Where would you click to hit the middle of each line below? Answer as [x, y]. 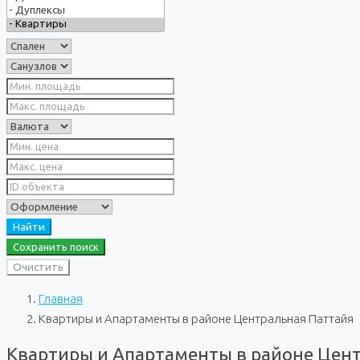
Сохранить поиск [56, 247]
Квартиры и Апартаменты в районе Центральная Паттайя [196, 319]
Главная [61, 299]
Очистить [38, 267]
